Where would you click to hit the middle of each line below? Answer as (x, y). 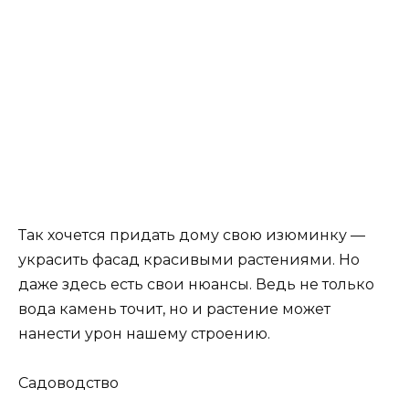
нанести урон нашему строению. (144, 333)
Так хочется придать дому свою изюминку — (192, 235)
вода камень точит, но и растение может (174, 309)
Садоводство (68, 383)
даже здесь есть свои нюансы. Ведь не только (196, 284)
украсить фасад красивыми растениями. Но (189, 259)
